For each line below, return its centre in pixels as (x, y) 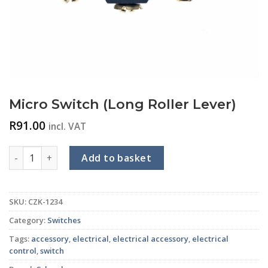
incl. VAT (67, 127)
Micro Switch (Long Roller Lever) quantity (97, 153)
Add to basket (117, 158)
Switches (64, 220)
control (23, 250)
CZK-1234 (45, 201)
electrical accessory (150, 238)
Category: (28, 220)
